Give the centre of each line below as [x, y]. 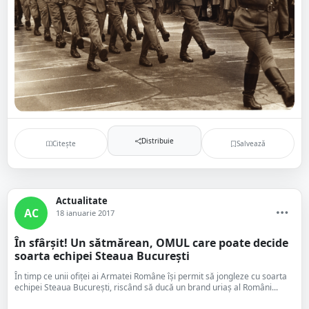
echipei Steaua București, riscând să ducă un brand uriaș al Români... [146, 287]
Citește [64, 143]
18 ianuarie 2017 [85, 213]
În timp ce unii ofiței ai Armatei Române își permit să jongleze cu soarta [151, 276]
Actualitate [82, 201]
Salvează [251, 143]
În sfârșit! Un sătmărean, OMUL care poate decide [151, 243]
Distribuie [157, 140]
